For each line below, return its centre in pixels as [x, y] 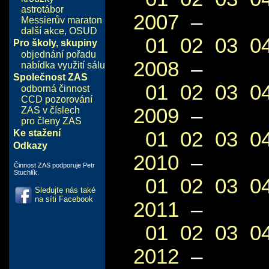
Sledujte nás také [65, 190]
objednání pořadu [59, 54]
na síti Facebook [64, 199]
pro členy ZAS [51, 121]
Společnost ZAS [50, 77]
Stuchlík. [26, 172]
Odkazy [30, 146]
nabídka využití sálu [63, 65]
